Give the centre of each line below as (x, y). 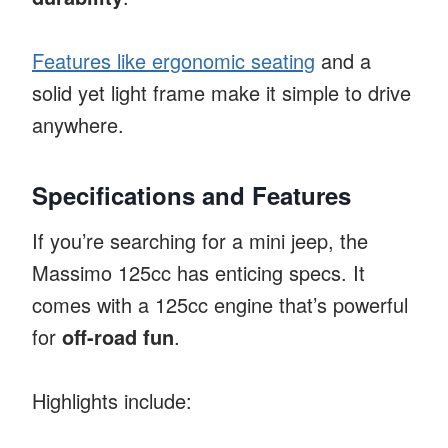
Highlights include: (112, 400)
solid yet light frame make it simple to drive (221, 92)
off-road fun (118, 336)
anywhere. (78, 124)
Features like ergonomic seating (173, 60)
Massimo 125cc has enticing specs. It (198, 272)
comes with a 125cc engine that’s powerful (220, 304)
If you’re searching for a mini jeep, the (200, 240)
